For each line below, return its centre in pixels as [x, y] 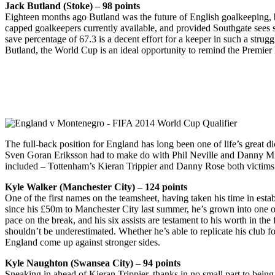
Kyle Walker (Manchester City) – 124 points [96, 187]
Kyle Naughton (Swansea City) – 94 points [93, 263]
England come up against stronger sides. [83, 242]
